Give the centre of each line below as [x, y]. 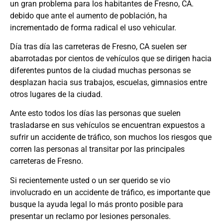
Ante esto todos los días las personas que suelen [95, 113]
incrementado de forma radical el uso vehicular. [93, 27]
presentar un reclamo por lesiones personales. [90, 216]
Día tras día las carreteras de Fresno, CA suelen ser [98, 47]
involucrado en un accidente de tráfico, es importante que [110, 192]
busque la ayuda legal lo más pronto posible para [97, 204]
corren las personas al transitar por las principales [97, 149]
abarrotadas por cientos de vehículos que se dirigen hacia [111, 59]
